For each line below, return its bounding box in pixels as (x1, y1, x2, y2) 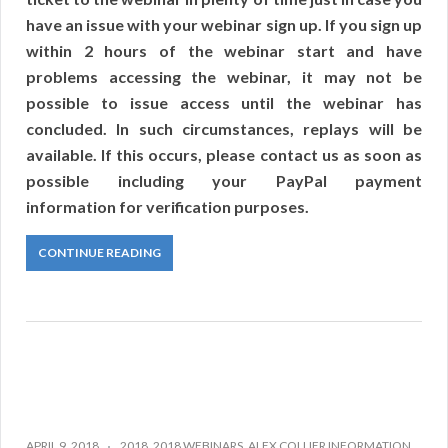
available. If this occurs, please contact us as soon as (26, 144, 422, 164)
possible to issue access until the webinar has (26, 92, 422, 112)
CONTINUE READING (38, 244, 161, 260)
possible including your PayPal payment (26, 170, 422, 190)
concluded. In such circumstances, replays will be (26, 118, 422, 138)
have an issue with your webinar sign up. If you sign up (26, 14, 422, 34)
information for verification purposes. (26, 196, 309, 216)
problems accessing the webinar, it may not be (26, 66, 422, 86)
